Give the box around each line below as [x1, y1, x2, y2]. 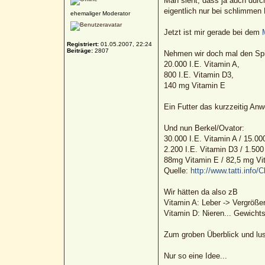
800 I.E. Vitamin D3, [163, 70, 234, 79]
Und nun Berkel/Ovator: [163, 123, 244, 132]
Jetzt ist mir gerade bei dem [163, 27, 262, 37]
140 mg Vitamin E [163, 80, 225, 90]
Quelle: [163, 166, 190, 175]
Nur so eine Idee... [163, 251, 227, 260]
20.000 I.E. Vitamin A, [163, 59, 240, 69]
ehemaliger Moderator [70, 9, 130, 17]
